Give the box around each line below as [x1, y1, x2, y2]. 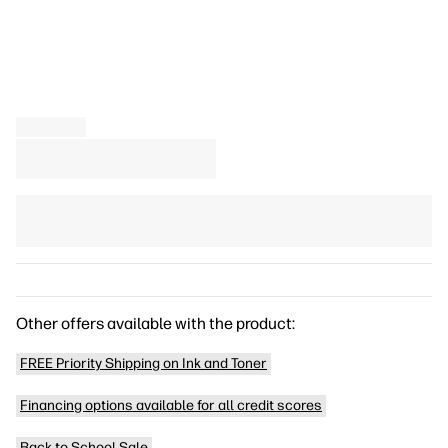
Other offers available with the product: [16, 314, 295, 333]
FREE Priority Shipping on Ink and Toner [20, 355, 267, 372]
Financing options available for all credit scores [20, 397, 322, 414]
